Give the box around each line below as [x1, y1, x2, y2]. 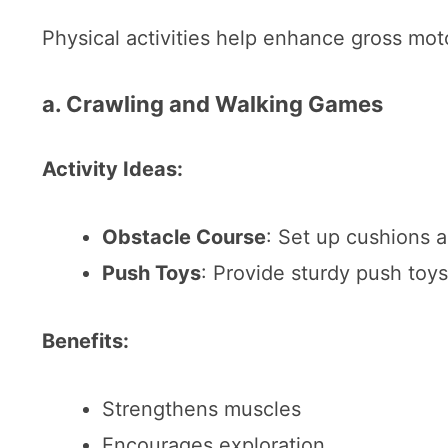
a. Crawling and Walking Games [42, 90, 383, 117]
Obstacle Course [102, 224, 266, 249]
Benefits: [42, 328, 129, 353]
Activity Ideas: [42, 156, 183, 181]
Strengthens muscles [102, 396, 301, 421]
